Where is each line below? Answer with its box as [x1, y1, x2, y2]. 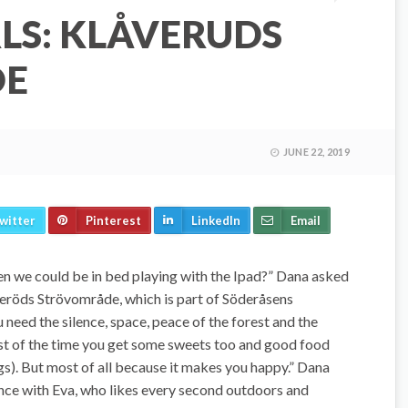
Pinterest [86, 212, 141, 228]
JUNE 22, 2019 [282, 145, 350, 158]
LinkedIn [191, 212, 240, 228]
